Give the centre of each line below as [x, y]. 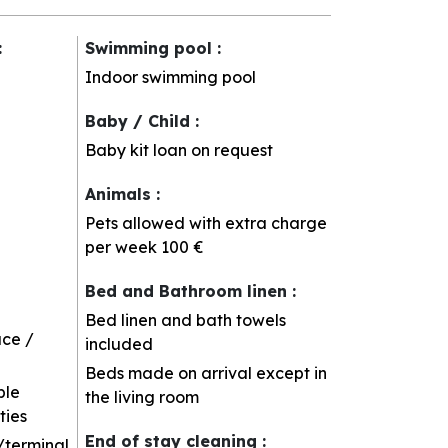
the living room [142, 396]
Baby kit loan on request [179, 149]
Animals [121, 193]
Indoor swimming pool [171, 76]
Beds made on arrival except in [206, 372]
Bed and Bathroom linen [189, 290]
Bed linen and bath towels [186, 319]
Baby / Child [140, 120]
